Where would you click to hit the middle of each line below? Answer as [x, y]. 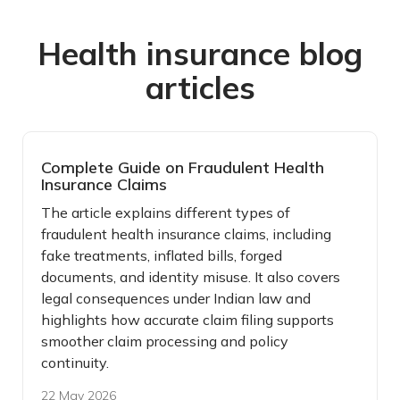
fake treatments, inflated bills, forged [162, 255]
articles [200, 87]
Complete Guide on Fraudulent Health [183, 167]
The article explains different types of [166, 212]
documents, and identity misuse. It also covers [191, 276]
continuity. [75, 362]
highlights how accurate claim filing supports [187, 319]
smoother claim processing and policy [165, 341]
